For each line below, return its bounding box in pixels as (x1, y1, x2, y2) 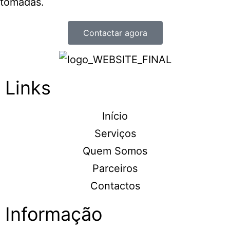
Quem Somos (83, 144, 147, 157)
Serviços (94, 127, 136, 140)
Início (102, 109, 128, 122)
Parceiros (92, 162, 138, 175)
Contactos (90, 179, 140, 192)
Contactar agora (83, 28, 147, 39)
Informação (5, 202, 102, 225)
